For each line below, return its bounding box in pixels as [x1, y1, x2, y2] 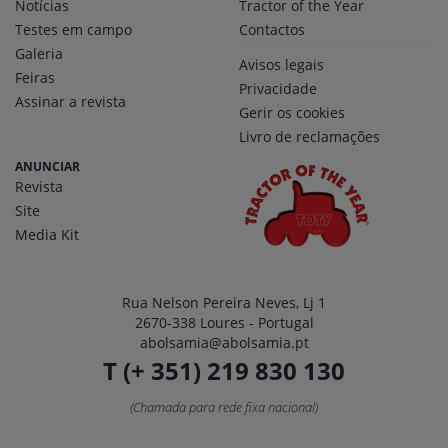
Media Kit [15, 225, 79, 244]
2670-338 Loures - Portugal [134, 313, 314, 332]
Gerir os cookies [239, 103, 345, 122]
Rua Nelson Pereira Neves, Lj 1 [122, 293, 326, 312]
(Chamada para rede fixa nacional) [130, 398, 318, 416]
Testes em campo [15, 20, 132, 39]
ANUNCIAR [15, 158, 80, 175]
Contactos [239, 20, 305, 39]
